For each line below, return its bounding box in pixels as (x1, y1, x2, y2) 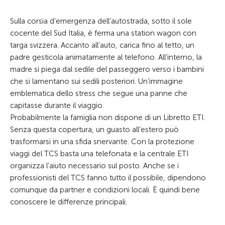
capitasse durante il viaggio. (10, 101, 104, 110)
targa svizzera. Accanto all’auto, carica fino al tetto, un (10, 41, 194, 50)
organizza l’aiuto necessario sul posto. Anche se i (10, 161, 179, 170)
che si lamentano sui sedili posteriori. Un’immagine (10, 77, 183, 86)
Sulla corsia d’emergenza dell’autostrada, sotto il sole (10, 17, 192, 26)
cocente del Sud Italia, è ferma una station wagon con (10, 29, 196, 38)
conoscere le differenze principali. (10, 197, 127, 206)
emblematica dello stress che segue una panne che (10, 89, 187, 98)
